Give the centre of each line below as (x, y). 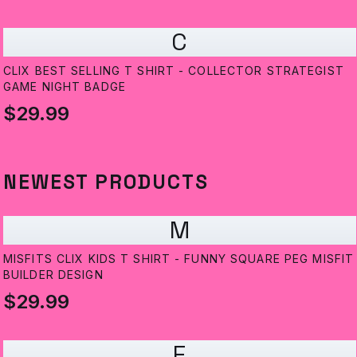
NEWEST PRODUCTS (106, 182)
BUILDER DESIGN (53, 275)
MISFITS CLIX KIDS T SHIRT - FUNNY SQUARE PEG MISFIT (179, 259)
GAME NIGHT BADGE (65, 87)
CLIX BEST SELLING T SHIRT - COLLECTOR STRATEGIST (174, 71)
